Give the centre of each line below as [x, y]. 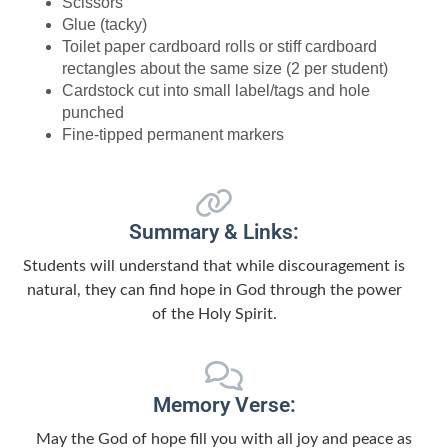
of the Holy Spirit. [214, 314]
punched [93, 112]
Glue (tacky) [105, 24]
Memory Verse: [224, 404]
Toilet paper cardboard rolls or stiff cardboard [220, 46]
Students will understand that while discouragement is [214, 266]
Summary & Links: [214, 232]
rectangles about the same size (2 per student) [225, 68]
